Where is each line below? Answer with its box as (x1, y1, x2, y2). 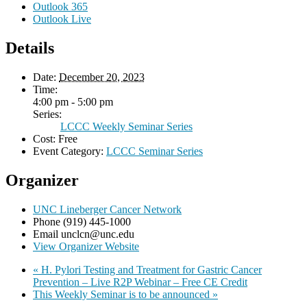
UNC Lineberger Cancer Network (33, 204, 182, 216)
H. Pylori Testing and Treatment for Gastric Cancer (38, 264, 262, 276)
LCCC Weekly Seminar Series (60, 121, 193, 133)
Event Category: (33, 145, 103, 158)
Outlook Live (33, 13, 91, 25)
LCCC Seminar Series (106, 145, 203, 158)
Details (5, 39, 54, 58)
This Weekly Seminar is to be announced (33, 288, 212, 301)
